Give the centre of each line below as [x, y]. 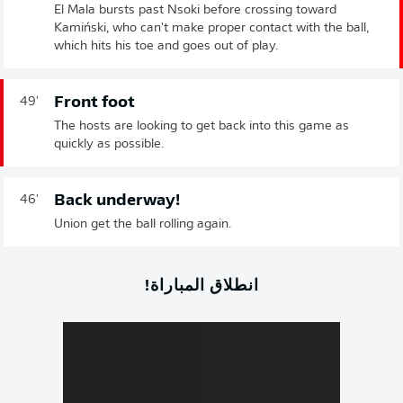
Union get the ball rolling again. [143, 225]
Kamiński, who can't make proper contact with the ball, [211, 29]
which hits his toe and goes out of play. [166, 47]
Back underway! [117, 201]
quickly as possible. [109, 145]
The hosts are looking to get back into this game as [201, 127]
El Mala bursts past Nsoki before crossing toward [195, 11]
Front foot [94, 103]
